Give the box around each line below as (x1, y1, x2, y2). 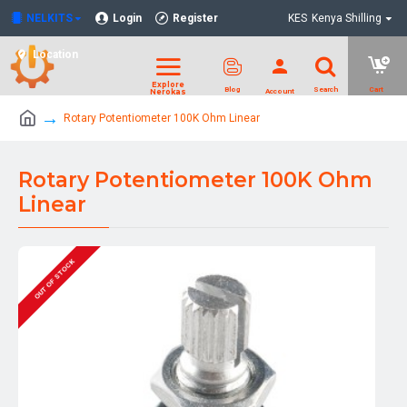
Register (173, 12, 218, 25)
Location (33, 48, 78, 61)
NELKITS (26, 12, 73, 25)
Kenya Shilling (312, 12, 382, 25)
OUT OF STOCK (32, 257, 76, 302)
